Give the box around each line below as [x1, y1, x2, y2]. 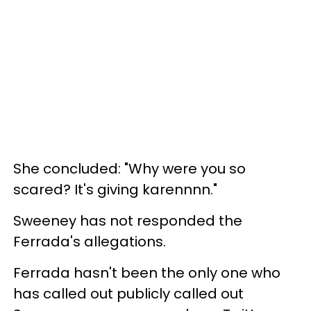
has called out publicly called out [13, 283, 244, 303]
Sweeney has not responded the [13, 210, 242, 230]
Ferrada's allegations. [13, 231, 166, 251]
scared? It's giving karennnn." [13, 179, 217, 199]
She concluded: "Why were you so [13, 158, 246, 178]
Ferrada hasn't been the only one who [13, 262, 280, 283]
